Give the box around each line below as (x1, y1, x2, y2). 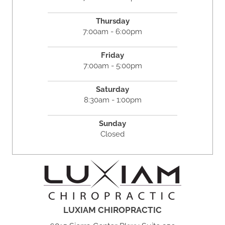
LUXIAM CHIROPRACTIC (63, 205, 162, 215)
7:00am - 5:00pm (83, 61, 142, 71)
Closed (100, 130, 125, 139)
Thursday (95, 17, 130, 26)
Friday (101, 51, 124, 60)
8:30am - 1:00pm (83, 95, 142, 105)
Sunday (99, 119, 126, 129)
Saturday (96, 85, 129, 94)
